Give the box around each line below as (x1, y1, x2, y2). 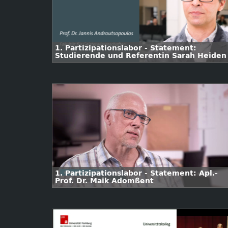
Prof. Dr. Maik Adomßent (55, 177, 154, 185)
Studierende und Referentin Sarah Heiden (55, 51, 226, 60)
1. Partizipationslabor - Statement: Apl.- (55, 169, 218, 178)
